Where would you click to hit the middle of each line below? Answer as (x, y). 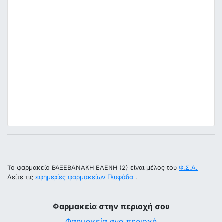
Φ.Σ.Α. (188, 168)
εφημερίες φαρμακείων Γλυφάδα (84, 177)
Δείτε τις (21, 177)
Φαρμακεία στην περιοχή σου (111, 206)
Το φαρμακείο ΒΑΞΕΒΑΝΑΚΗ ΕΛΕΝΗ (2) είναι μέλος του (93, 168)
